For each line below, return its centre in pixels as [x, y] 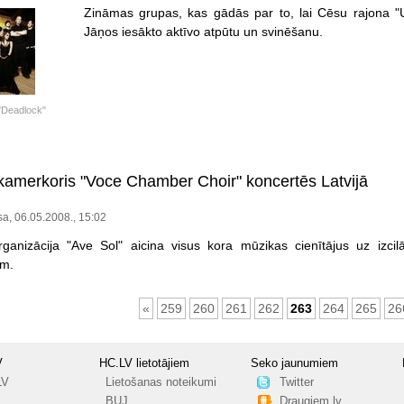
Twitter [296, 382]
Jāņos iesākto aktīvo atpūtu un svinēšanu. [203, 31]
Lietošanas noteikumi [161, 382]
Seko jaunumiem [295, 363]
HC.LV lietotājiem [145, 363]
